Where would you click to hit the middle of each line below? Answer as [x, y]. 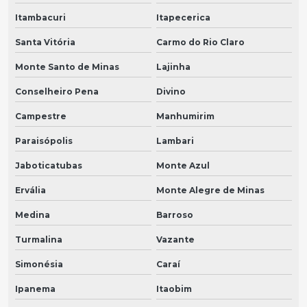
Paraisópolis [44, 141]
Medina [33, 215]
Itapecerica [183, 18]
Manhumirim [185, 116]
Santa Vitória [45, 42]
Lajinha [173, 67]
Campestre [41, 116]
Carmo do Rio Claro [200, 42]
